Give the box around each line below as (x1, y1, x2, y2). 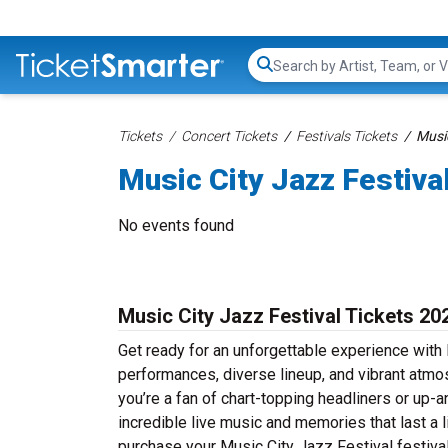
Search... (272, 65, 329, 85)
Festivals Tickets (296, 128, 397, 144)
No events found (118, 216, 234, 235)
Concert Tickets (181, 128, 277, 144)
